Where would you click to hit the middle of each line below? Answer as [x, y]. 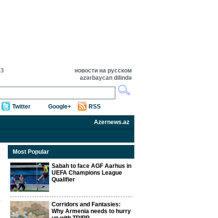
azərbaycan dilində [106, 78]
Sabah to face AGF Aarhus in [91, 166]
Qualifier [63, 180]
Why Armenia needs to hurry [91, 211]
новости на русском [103, 71]
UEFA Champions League [87, 173]
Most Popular [31, 152]
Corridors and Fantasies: [86, 204]
